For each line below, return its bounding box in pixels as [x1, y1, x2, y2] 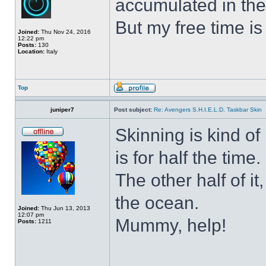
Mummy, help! [115, 216, 226, 235]
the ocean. [115, 193, 199, 213]
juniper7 [50, 106, 74, 113]
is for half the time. [115, 148, 261, 167]
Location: [18, 48, 45, 55]
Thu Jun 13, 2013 [39, 205, 90, 211]
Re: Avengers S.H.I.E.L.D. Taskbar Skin [154, 106, 262, 113]
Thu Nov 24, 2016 [39, 28, 91, 35]
